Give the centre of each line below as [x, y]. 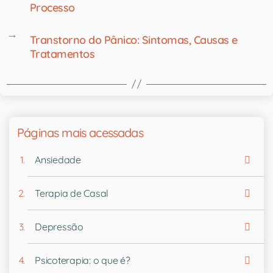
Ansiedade [58, 159]
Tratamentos [62, 54]
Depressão [59, 226]
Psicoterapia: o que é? [83, 260]
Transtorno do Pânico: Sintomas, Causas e [133, 40]
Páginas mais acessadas [80, 132]
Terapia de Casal [72, 193]
